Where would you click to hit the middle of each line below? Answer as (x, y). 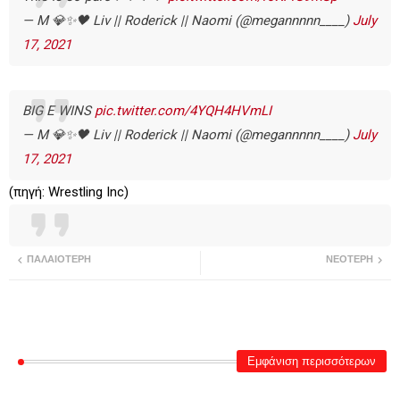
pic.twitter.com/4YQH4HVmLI (183, 111)
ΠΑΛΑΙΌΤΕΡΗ (59, 259)
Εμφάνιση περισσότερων (312, 362)
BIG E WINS (58, 111)
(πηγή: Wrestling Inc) (71, 192)
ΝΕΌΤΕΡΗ (350, 259)
